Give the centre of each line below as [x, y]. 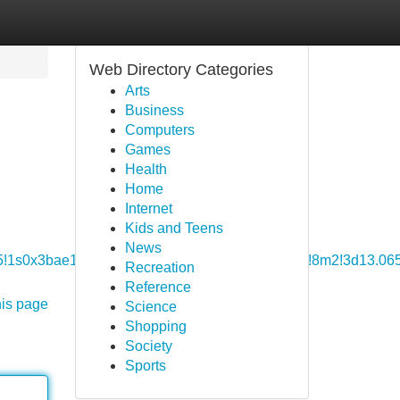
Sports [145, 366]
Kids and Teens [174, 228]
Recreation [159, 267]
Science [150, 307]
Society [148, 346]
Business [154, 110]
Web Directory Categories [181, 70]
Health [146, 169]
